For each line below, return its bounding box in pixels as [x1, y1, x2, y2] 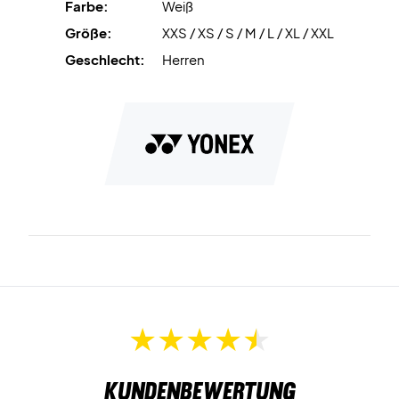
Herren [162, 50, 205, 68]
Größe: [65, 23, 112, 41]
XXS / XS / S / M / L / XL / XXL [162, 23, 334, 41]
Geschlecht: [65, 50, 145, 68]
